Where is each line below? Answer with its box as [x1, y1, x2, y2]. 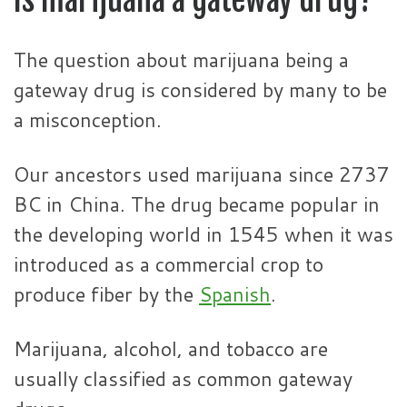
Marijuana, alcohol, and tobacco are [14, 334, 328, 363]
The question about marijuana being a [14, 45, 349, 74]
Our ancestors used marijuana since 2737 [14, 159, 390, 188]
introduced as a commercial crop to [14, 249, 323, 278]
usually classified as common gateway [14, 364, 352, 393]
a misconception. [14, 104, 162, 134]
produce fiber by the [14, 279, 199, 308]
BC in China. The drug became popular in [14, 189, 380, 218]
